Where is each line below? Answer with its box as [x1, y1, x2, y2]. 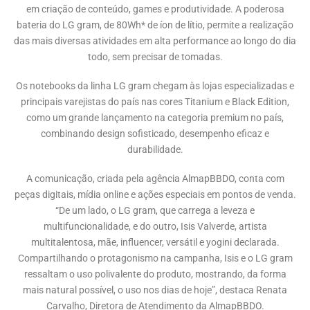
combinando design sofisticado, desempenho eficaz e [41, 128, 269, 140]
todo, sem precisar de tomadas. [87, 51, 223, 64]
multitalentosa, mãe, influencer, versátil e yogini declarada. [30, 236, 280, 248]
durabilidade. [127, 144, 183, 156]
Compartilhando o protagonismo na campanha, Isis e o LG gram [17, 252, 293, 264]
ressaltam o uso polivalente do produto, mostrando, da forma [24, 268, 286, 280]
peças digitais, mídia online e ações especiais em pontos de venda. [14, 188, 296, 201]
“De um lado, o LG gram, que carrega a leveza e [55, 204, 255, 217]
